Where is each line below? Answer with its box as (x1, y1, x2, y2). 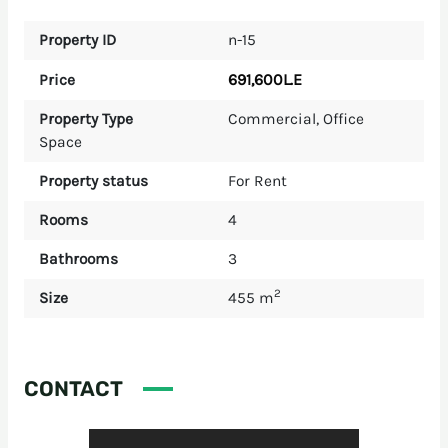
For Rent (228, 171, 287, 190)
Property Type (38, 109, 133, 128)
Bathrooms (38, 249, 118, 268)
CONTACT (23, 375, 123, 401)
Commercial (228, 109, 316, 128)
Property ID (38, 30, 116, 49)
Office (323, 109, 364, 128)
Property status (38, 171, 148, 190)
